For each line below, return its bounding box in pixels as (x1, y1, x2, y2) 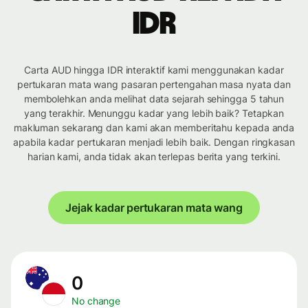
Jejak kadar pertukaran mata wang (65, 201, 243, 215)
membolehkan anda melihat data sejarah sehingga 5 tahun (23, 93, 285, 105)
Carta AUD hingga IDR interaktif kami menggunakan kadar (24, 64, 284, 76)
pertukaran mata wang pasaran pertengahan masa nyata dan (16, 78, 291, 91)
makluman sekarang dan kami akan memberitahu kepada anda (13, 122, 295, 134)
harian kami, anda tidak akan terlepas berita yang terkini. (27, 151, 281, 163)
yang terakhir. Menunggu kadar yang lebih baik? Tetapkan (23, 107, 285, 120)
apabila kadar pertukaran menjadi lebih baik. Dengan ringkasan (13, 136, 295, 148)
